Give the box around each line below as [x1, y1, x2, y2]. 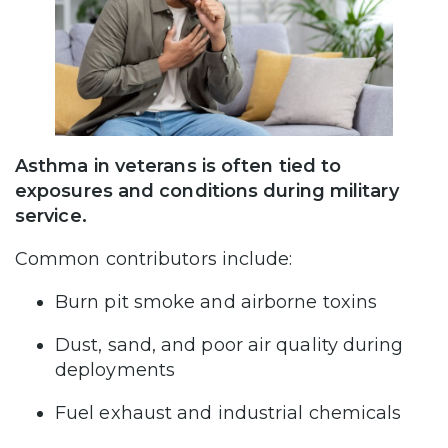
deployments [55, 359, 181, 382]
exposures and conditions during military [15, 180, 399, 203]
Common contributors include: [15, 248, 298, 271]
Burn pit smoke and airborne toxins [55, 291, 383, 314]
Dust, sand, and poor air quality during [55, 334, 404, 357]
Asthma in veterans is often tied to [15, 155, 342, 178]
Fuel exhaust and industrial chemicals [55, 402, 407, 425]
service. [15, 205, 87, 228]
